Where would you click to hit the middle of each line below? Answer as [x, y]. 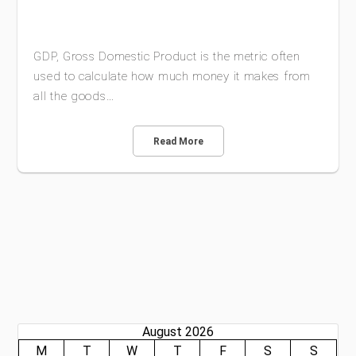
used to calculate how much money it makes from [172, 76]
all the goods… [74, 96]
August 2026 [178, 332]
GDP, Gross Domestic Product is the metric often [167, 56]
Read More [178, 141]
